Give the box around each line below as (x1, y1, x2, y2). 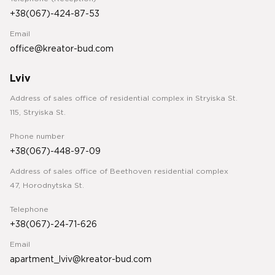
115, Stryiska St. (10, 109, 66, 117)
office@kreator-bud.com (10, 45, 114, 53)
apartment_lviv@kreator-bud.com (10, 256, 152, 264)
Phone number (10, 133, 64, 141)
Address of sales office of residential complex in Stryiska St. (10, 95, 238, 103)
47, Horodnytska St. (10, 182, 84, 190)
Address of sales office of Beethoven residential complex (10, 168, 228, 176)
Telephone (10, 206, 48, 214)
